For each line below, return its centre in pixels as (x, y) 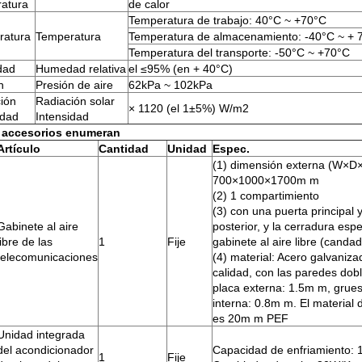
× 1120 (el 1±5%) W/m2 (189, 108)
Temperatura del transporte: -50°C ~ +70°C (239, 53)
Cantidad (124, 149)
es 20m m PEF (250, 318)
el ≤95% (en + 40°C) (181, 69)
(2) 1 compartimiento (266, 196)
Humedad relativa (81, 69)
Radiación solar (75, 101)
